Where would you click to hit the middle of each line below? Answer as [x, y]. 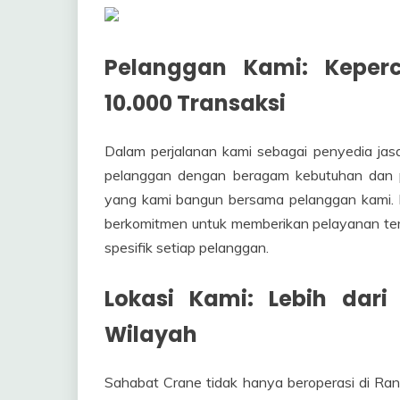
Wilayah [151, 334]
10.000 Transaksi [195, 103]
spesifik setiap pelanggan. [187, 247]
